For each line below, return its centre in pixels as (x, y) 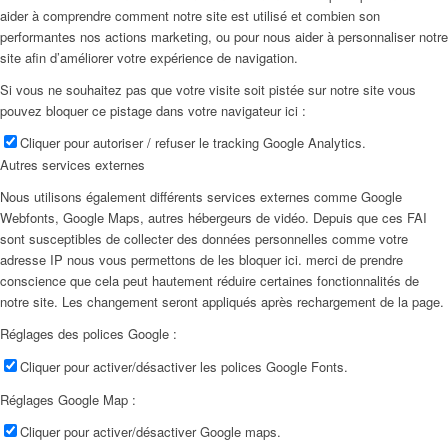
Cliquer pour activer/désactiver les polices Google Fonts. (184, 366)
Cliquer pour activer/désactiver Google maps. (150, 431)
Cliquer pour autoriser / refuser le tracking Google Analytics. (193, 143)
